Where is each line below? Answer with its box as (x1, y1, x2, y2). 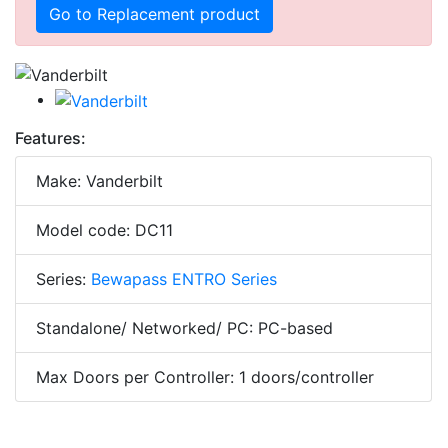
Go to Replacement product (49, 3, 260, 24)
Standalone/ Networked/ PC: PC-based (36, 317, 333, 338)
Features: (15, 127, 86, 148)
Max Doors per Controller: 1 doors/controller (36, 366, 374, 387)
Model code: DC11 (36, 219, 173, 240)
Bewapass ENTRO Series (91, 268, 277, 289)
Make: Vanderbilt (36, 170, 163, 191)
